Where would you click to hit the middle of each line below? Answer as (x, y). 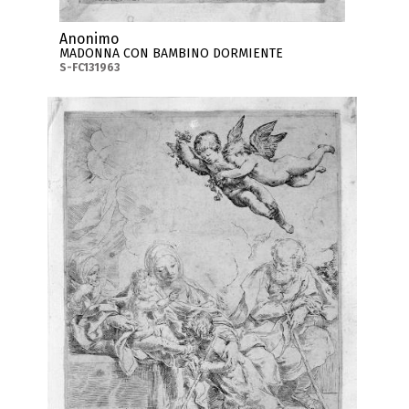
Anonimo (89, 38)
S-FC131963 (90, 67)
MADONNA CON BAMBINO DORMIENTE (172, 53)
